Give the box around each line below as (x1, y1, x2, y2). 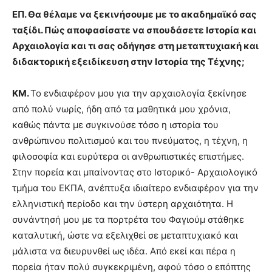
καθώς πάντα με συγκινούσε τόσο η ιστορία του (12, 119, 219, 131)
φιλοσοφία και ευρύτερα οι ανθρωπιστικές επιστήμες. (12, 151, 244, 163)
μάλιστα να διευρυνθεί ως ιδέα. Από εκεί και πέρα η (12, 245, 236, 257)
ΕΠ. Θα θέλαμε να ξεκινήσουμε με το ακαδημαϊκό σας (12, 8, 257, 21)
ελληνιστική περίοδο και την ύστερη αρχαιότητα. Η (12, 198, 233, 210)
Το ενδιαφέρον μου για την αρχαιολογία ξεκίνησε (30, 87, 246, 100)
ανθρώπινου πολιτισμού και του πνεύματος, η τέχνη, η (12, 135, 248, 147)
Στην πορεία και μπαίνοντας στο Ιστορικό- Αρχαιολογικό (12, 166, 257, 178)
